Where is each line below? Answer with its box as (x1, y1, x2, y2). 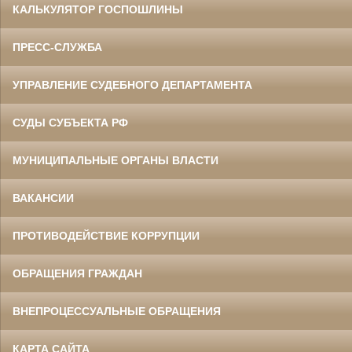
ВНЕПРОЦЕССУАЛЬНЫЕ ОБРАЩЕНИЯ (13, 305, 221, 318)
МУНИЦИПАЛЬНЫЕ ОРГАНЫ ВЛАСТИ (13, 154, 218, 167)
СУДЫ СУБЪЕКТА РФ (13, 116, 128, 130)
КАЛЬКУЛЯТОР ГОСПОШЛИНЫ (13, 3, 183, 16)
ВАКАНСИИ (13, 192, 74, 205)
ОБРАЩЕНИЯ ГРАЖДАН (13, 267, 142, 280)
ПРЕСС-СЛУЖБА (13, 41, 102, 54)
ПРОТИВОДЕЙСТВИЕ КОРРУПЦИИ (13, 229, 200, 243)
